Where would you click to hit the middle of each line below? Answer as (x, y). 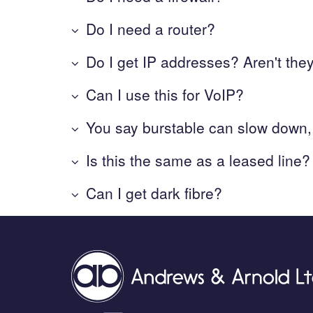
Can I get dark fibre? (154, 192)
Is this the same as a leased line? (198, 160)
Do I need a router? (151, 28)
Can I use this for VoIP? (165, 94)
